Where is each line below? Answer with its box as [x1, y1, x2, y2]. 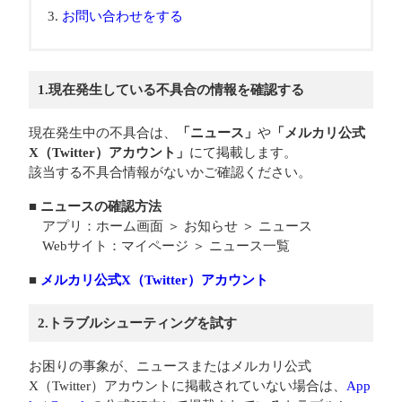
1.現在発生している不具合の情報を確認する [38, 83, 304, 97]
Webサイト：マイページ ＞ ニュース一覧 [29, 239, 290, 253]
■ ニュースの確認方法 [29, 199, 162, 214]
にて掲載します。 [189, 145, 297, 160]
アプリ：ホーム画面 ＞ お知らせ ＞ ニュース [29, 219, 312, 233]
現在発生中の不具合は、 [29, 126, 177, 140]
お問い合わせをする [62, 9, 183, 23]
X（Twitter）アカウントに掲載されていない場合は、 [29, 379, 346, 393]
